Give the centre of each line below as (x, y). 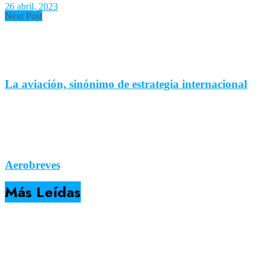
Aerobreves (33, 165)
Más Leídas (43, 192)
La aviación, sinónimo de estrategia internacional (126, 84)
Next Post (24, 16)
